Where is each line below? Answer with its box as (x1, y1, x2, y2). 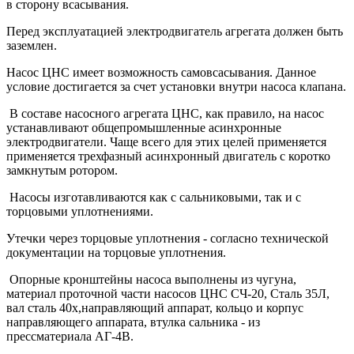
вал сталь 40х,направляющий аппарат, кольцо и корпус (6, 301, 303, 315)
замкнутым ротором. (6, 164, 118, 178)
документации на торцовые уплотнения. (6, 246, 226, 260)
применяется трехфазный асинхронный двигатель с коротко (6, 149, 330, 164)
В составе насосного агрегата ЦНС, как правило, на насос (6, 107, 324, 121)
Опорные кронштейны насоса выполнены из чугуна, (6, 273, 296, 287)
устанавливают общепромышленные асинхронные (6, 121, 281, 135)
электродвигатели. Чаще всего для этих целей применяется (6, 135, 326, 149)
